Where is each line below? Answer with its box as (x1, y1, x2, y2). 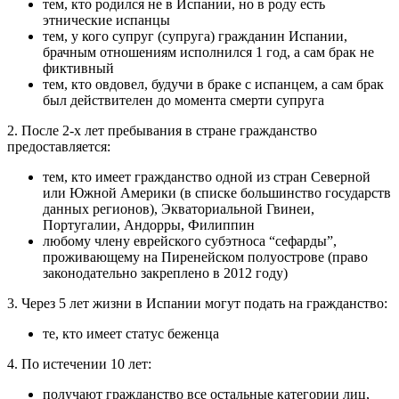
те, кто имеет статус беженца (43, 326, 219, 342)
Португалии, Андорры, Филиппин (43, 217, 255, 233)
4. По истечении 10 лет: (7, 356, 151, 372)
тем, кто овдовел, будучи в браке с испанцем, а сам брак (43, 77, 384, 93)
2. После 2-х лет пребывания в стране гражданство (7, 123, 317, 139)
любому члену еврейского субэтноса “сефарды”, (43, 233, 337, 249)
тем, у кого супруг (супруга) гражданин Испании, (43, 28, 347, 45)
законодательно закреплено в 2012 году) (43, 265, 288, 281)
